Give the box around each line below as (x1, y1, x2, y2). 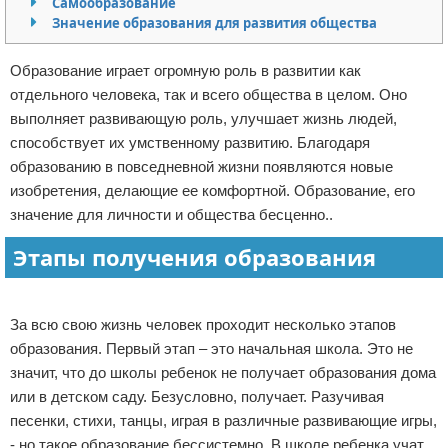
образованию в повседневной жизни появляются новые (10, 158, 393, 175)
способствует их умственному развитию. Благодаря (10, 134, 370, 151)
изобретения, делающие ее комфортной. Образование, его (10, 182, 415, 199)
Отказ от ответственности (13, 15, 220, 38)
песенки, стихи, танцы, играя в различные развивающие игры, (10, 412, 437, 429)
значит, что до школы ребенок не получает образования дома (10, 364, 436, 381)
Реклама (10, 286, 52, 300)
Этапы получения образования (13, 242, 376, 272)
